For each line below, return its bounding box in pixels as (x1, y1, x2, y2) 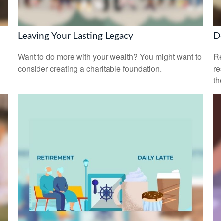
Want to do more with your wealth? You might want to (17, 51, 202, 63)
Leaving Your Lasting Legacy (17, 31, 133, 41)
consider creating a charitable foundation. (17, 63, 162, 74)
